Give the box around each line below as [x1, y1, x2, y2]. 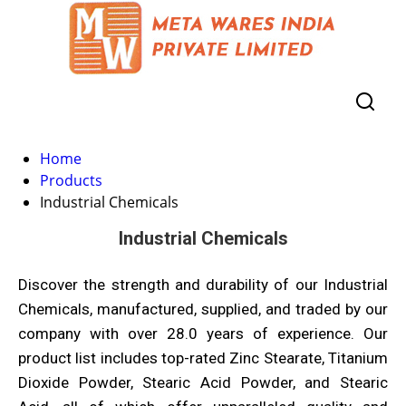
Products [40, 170, 102, 190]
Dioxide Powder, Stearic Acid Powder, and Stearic [18, 373, 388, 391]
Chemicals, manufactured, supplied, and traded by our [18, 300, 388, 318]
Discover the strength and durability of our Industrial [18, 275, 388, 294]
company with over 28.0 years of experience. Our [18, 324, 388, 343]
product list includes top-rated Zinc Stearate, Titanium [18, 349, 388, 367]
